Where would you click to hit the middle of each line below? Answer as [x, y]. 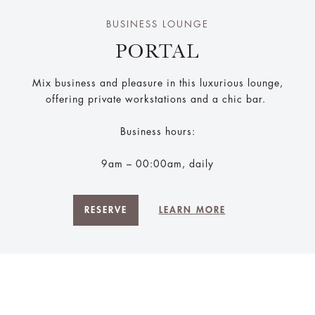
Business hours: [157, 132]
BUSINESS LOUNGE [157, 25]
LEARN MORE [192, 210]
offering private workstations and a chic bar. [157, 99]
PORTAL [157, 52]
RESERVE [105, 210]
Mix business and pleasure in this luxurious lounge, [157, 83]
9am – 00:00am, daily [157, 164]
